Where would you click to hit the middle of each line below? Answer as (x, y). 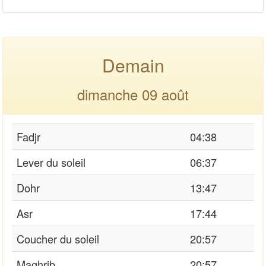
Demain (133, 65)
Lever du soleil (51, 162)
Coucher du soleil (58, 238)
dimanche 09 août (133, 94)
